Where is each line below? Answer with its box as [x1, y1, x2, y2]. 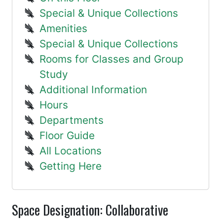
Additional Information [39, 83, 147, 96]
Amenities [39, 22, 88, 35]
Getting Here [39, 160, 102, 172]
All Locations [39, 145, 102, 157]
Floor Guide [39, 129, 95, 142]
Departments [39, 114, 104, 126]
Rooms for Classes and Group [39, 53, 184, 65]
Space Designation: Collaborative [12, 200, 168, 220]
